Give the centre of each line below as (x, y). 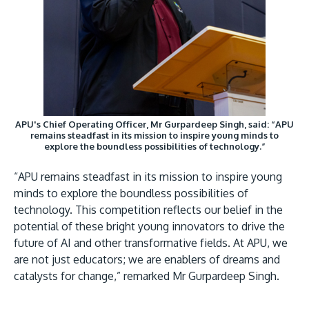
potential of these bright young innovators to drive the (149, 226)
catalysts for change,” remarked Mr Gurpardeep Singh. (147, 276)
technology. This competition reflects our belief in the (148, 209)
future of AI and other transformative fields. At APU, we (151, 242)
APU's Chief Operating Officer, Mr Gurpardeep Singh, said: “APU (154, 124)
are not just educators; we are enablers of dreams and (147, 259)
